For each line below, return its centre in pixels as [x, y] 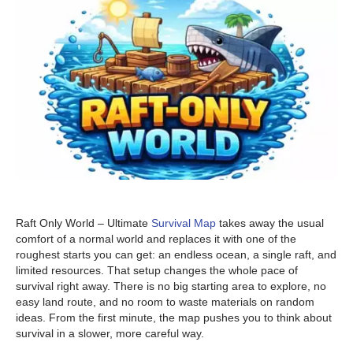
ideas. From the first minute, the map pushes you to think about [174, 318]
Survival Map [184, 223]
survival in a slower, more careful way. [110, 334]
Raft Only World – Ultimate [84, 223]
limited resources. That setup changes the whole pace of [157, 271]
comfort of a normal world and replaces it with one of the [156, 239]
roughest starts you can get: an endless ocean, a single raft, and [176, 255]
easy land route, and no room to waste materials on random [165, 302]
